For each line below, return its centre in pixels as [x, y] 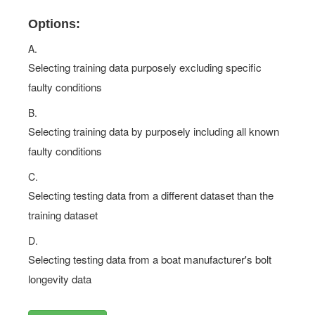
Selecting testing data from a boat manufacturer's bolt [150, 259]
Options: [54, 24]
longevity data [60, 279]
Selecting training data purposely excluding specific [145, 67]
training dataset [63, 215]
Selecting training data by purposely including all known [154, 131]
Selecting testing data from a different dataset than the [151, 195]
